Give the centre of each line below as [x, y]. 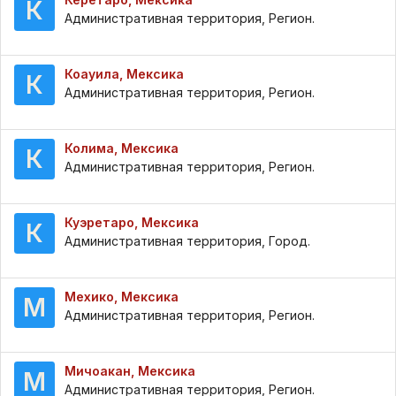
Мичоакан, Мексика [130, 371]
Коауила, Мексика [124, 74]
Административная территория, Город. [187, 241]
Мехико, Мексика [122, 297]
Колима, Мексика [122, 148]
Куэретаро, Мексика [132, 223]
